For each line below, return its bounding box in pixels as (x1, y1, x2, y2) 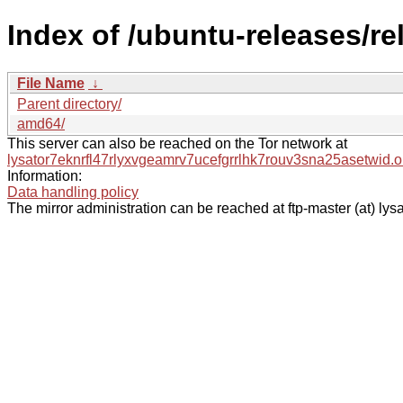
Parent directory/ (17, 95, 121, 112)
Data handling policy (7, 184, 139, 200)
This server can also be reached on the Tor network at (7, 135, 347, 151)
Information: (7, 167, 82, 184)
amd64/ (17, 115, 65, 131)
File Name (17, 75, 85, 91)
